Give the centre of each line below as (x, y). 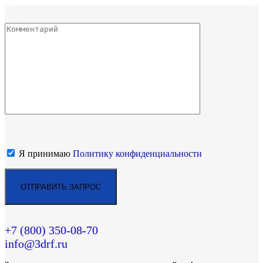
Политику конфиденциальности (137, 154)
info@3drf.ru (36, 244)
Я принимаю (45, 154)
